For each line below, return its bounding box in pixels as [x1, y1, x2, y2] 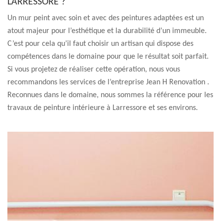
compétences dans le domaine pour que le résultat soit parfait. [7, 53, 209, 61]
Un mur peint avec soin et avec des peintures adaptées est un [7, 14, 204, 22]
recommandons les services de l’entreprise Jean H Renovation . [7, 78, 209, 86]
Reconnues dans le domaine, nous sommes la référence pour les [7, 91, 213, 99]
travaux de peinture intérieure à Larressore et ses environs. [7, 104, 198, 112]
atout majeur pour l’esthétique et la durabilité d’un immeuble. [7, 27, 207, 35]
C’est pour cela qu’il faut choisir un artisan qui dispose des [7, 40, 193, 48]
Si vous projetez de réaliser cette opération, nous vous [7, 66, 180, 74]
